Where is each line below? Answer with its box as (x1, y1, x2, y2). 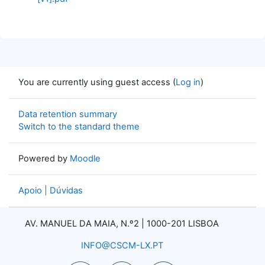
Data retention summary (18, 109, 117, 119)
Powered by (18, 153, 70, 164)
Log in (176, 77, 201, 88)
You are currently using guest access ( (18, 77, 176, 88)
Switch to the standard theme (18, 121, 140, 132)
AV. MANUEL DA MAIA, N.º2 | (25, 218, 147, 229)
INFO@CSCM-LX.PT (80, 240, 163, 251)
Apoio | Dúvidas (18, 185, 83, 196)
